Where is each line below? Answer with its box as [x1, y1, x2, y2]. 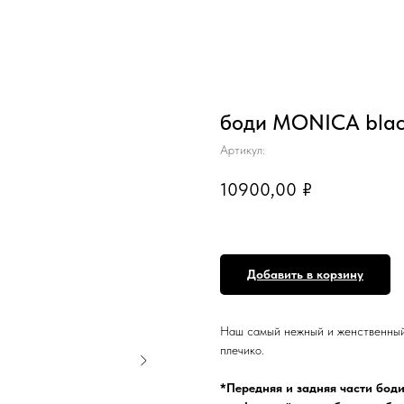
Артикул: [220, 142, 265, 157]
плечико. [220, 343, 264, 358]
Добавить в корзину [247, 267, 363, 282]
